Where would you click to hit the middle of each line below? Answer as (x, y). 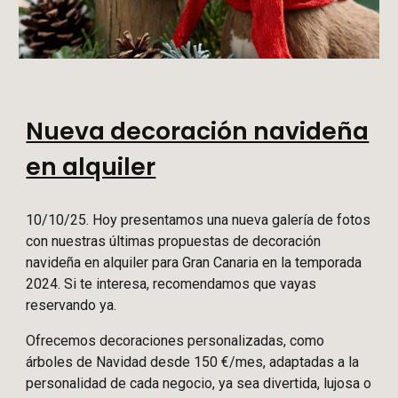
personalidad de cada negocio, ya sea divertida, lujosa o (199, 384)
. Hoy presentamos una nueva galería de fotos (229, 220)
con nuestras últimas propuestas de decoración (174, 242)
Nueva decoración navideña (198, 131)
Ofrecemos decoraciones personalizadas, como (175, 341)
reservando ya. (72, 306)
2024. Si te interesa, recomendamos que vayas (171, 284)
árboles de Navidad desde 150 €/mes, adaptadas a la (193, 362)
